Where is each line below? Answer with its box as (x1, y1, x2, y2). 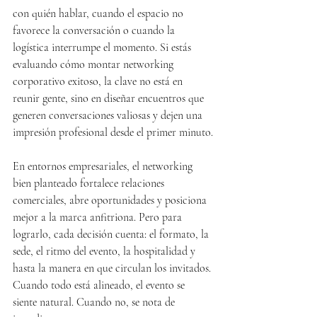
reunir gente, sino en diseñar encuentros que (13, 91, 207, 105)
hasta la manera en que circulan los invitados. (13, 261, 214, 275)
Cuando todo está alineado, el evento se (13, 278, 188, 292)
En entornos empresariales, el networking (13, 159, 195, 173)
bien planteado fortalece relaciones (13, 176, 167, 190)
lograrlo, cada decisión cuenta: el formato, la (13, 227, 212, 241)
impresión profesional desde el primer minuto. (13, 125, 213, 139)
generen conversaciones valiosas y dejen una (13, 108, 205, 122)
